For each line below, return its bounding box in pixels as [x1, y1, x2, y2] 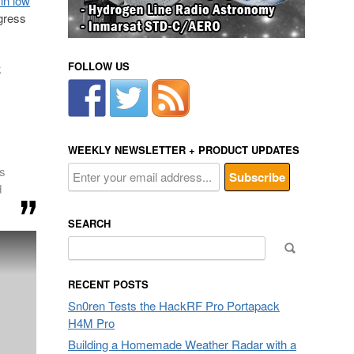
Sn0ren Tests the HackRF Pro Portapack [68, 297, 280, 314]
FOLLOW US [68, 58, 130, 73]
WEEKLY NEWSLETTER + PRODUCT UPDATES [68, 142, 299, 157]
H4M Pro [68, 314, 115, 331]
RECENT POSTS [68, 277, 149, 292]
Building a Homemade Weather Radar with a [68, 336, 296, 352]
